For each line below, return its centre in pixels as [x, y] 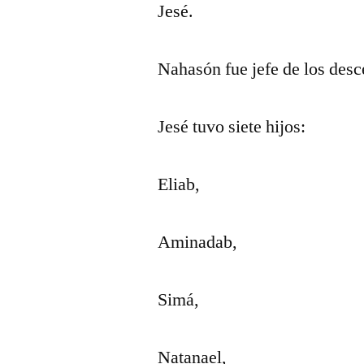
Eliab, [179, 184]
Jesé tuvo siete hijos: [232, 127]
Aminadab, [198, 242]
